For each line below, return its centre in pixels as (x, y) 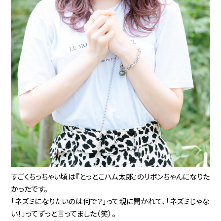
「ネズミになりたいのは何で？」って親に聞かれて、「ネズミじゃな (110, 201)
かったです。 (30, 189)
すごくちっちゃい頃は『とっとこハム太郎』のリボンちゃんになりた (110, 177)
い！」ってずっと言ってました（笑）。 (64, 214)
